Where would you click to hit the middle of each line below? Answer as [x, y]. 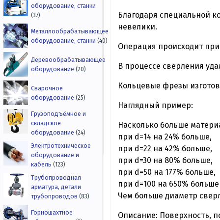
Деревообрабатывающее [69, 60]
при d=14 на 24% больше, [165, 137]
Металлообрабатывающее [70, 31]
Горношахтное [52, 213]
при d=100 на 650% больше [168, 184]
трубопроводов [55, 196]
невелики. [137, 27]
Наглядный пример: [155, 105]
